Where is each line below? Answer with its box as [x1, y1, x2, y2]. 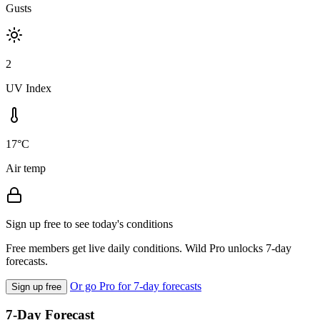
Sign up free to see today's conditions [6, 217, 173, 230]
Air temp [6, 161, 46, 174]
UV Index [6, 81, 51, 94]
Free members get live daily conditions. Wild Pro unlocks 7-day [6, 241, 291, 254]
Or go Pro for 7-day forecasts [70, 279, 201, 292]
